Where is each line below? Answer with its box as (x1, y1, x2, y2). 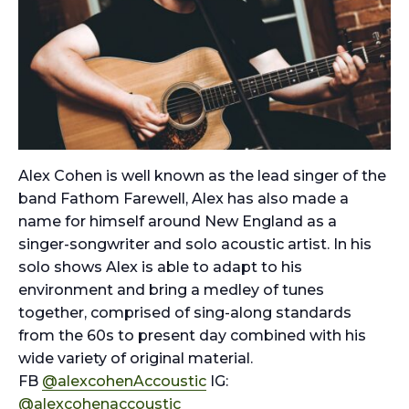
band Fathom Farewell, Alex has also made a (18, 190, 349, 208)
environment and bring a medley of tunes (18, 281, 324, 299)
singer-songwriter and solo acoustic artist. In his (18, 236, 372, 254)
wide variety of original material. (18, 350, 253, 368)
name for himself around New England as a (18, 213, 337, 231)
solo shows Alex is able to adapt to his (18, 258, 302, 277)
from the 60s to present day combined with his (18, 327, 366, 345)
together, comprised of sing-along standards (18, 304, 351, 322)
